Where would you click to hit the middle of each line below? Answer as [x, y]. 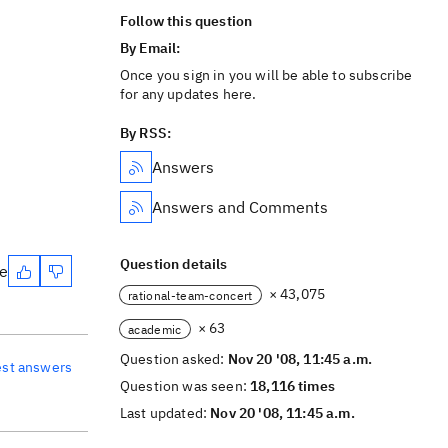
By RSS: [146, 133]
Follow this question [186, 21]
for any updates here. [188, 94]
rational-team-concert [190, 295]
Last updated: [165, 413]
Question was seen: [185, 386]
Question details [174, 264]
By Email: [152, 48]
